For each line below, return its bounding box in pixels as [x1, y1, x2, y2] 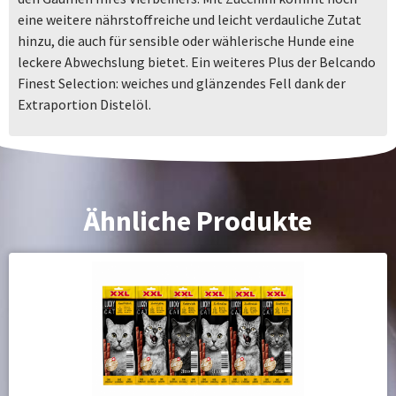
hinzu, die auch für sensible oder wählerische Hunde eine [18, 31, 354, 49]
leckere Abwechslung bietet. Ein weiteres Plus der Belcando [18, 52, 376, 71]
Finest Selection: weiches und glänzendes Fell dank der [18, 73, 346, 92]
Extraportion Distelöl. [18, 95, 151, 113]
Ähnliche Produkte [84, 203, 312, 240]
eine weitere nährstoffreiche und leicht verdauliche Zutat [18, 10, 362, 28]
